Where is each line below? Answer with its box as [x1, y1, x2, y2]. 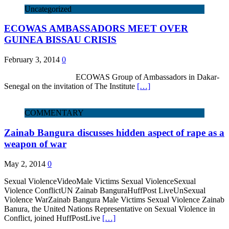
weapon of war [4, 138, 66, 149]
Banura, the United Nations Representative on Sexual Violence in [4, 204, 215, 213]
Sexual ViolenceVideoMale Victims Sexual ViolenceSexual [4, 176, 196, 186]
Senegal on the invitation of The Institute [4, 82, 137, 91]
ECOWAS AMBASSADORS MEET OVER [4, 23, 188, 34]
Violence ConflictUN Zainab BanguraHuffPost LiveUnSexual [4, 186, 205, 195]
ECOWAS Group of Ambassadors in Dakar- [4, 73, 219, 82]
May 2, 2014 [4, 159, 45, 168]
